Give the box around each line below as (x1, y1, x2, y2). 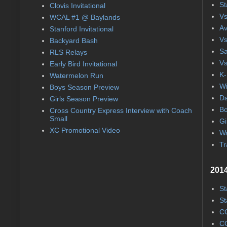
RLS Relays (49, 48, 87, 57)
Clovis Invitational (49, 2, 105, 10)
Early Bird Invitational (49, 60, 117, 68)
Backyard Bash (49, 36, 98, 45)
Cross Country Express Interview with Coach (49, 106, 192, 115)
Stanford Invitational (49, 25, 113, 33)
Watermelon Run (49, 71, 103, 80)
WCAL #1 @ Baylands (49, 13, 120, 22)
